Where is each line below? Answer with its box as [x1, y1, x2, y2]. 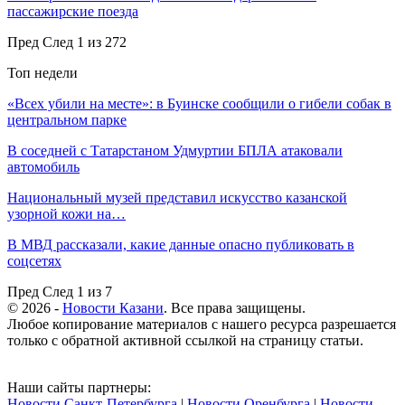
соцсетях [7, 252, 61, 268]
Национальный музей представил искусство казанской [7, 189, 347, 205]
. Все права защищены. [164, 299, 306, 316]
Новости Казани [62, 299, 164, 316]
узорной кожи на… [7, 205, 126, 221]
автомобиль [7, 158, 80, 174]
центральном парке [7, 111, 127, 127]
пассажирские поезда [7, 3, 138, 19]
